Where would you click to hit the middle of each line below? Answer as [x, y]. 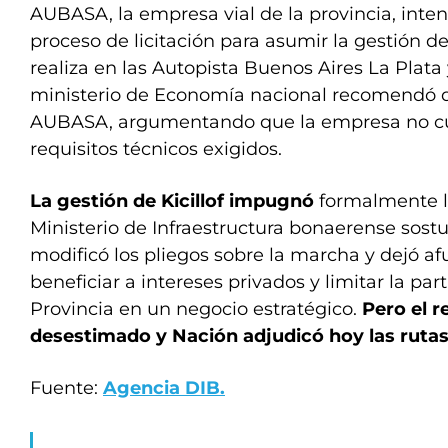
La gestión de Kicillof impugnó [172, 201]
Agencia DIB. [164, 388]
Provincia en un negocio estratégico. [193, 309]
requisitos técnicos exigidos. [156, 149]
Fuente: [66, 388]
